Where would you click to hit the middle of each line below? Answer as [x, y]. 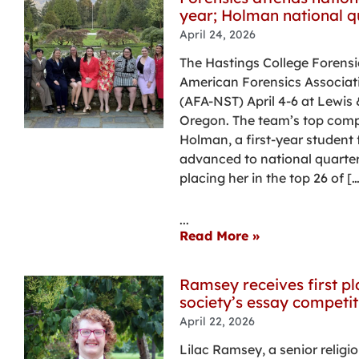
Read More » [219, 236]
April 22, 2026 [217, 322]
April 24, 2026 [217, 35]
